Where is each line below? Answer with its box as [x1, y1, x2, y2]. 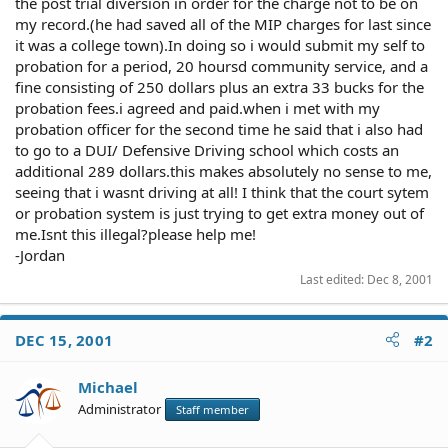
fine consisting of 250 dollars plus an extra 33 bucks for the [15, 76, 424, 97]
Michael [78, 376, 138, 397]
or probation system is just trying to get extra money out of [15, 202, 424, 223]
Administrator [78, 399, 161, 418]
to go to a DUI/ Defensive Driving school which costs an [15, 139, 399, 160]
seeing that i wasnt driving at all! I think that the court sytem [15, 181, 429, 202]
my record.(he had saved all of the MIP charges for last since [15, 13, 431, 34]
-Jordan [15, 244, 65, 265]
